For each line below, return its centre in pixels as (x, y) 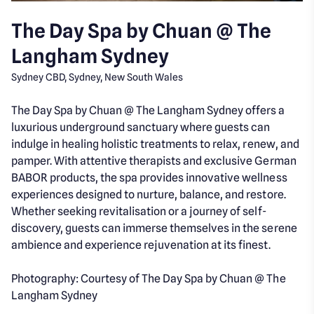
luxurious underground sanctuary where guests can (141, 128)
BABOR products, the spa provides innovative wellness (149, 178)
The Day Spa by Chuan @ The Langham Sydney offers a (148, 111)
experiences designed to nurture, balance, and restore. (149, 195)
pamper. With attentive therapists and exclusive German (154, 161)
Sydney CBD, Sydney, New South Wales (97, 77)
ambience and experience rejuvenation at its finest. (141, 245)
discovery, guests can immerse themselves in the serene (154, 228)
